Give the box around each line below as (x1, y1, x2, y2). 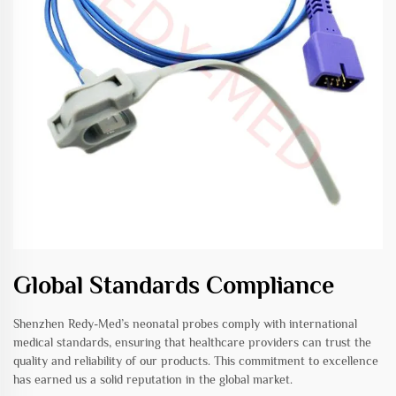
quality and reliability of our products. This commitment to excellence (13, 353, 378, 368)
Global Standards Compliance (13, 270, 334, 299)
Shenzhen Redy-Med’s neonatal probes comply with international (13, 316, 357, 331)
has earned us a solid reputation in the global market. (13, 371, 293, 386)
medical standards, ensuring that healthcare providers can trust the (13, 334, 371, 349)
